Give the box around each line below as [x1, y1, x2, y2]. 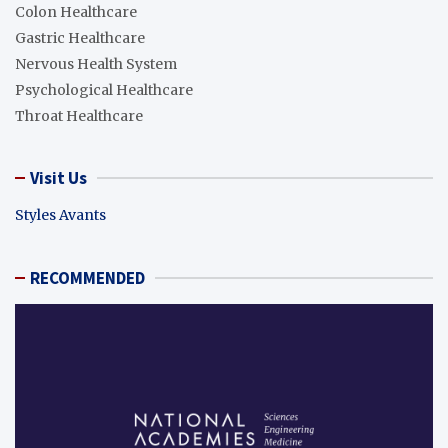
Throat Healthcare [15, 106, 143, 125]
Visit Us [30, 166, 87, 189]
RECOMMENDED [30, 266, 145, 289]
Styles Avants [15, 205, 106, 224]
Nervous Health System [15, 54, 177, 73]
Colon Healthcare [15, 2, 137, 21]
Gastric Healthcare [15, 28, 145, 47]
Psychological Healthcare [15, 80, 193, 99]
